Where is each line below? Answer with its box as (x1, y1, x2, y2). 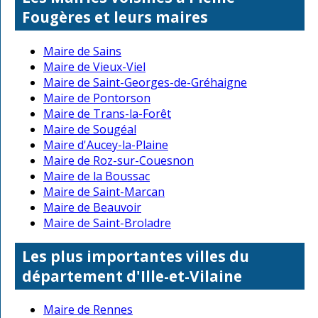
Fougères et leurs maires (22, 7, 208, 28)
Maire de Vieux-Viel (43, 58, 146, 75)
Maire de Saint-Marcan (43, 183, 165, 199)
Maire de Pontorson (43, 89, 150, 106)
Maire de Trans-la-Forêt (43, 105, 171, 121)
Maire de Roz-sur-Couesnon (43, 152, 194, 168)
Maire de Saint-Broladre (43, 214, 171, 231)
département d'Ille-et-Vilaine (22, 265, 242, 286)
